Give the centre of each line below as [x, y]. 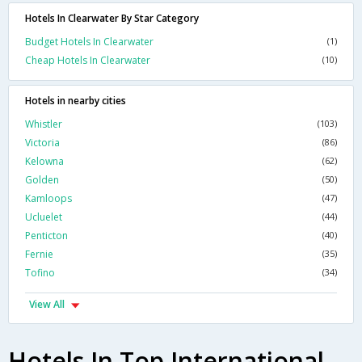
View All [47, 305]
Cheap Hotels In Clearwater [88, 61]
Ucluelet [44, 217]
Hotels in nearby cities [76, 101]
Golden [42, 180]
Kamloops [48, 199]
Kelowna [44, 162]
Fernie [39, 255]
